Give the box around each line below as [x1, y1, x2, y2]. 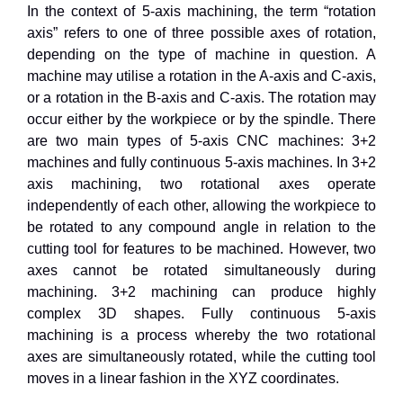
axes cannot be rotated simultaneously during [26, 262, 377, 278]
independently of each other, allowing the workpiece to [26, 197, 377, 213]
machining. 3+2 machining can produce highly [26, 283, 377, 300]
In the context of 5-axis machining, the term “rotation [26, 3, 377, 19]
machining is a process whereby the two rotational [26, 327, 377, 343]
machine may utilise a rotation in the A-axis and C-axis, [26, 67, 377, 84]
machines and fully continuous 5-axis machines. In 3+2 [26, 154, 377, 170]
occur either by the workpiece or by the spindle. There [26, 111, 377, 127]
